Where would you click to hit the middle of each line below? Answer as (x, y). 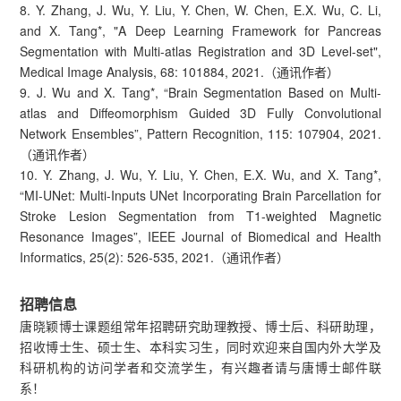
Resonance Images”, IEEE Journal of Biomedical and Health (200, 236)
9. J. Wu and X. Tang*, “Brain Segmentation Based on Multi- (200, 92)
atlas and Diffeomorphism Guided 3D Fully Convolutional (200, 112)
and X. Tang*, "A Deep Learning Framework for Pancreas (200, 30)
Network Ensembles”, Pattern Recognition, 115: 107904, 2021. (200, 133)
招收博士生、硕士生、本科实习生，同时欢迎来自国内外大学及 (200, 346)
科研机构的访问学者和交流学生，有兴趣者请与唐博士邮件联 (200, 367)
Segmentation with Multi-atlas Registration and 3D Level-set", (200, 51)
